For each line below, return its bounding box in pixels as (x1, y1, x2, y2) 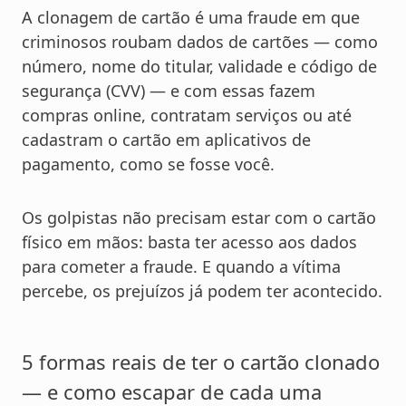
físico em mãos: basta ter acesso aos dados (22, 231, 357, 254)
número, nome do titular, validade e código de (22, 55, 377, 78)
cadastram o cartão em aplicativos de (22, 129, 311, 151)
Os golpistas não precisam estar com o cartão (22, 207, 376, 229)
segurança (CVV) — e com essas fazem (22, 80, 315, 102)
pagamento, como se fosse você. (22, 153, 275, 176)
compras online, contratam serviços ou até (22, 104, 352, 127)
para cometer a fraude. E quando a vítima (22, 256, 341, 278)
